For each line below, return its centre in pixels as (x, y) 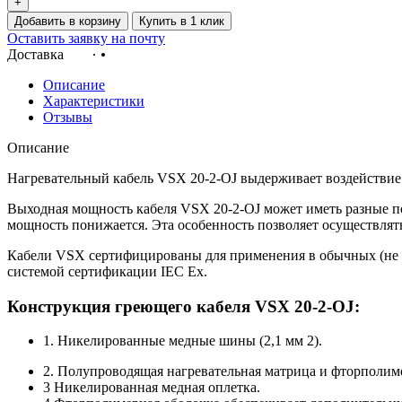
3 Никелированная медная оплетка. (152, 388)
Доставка (37, 54)
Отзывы (68, 117)
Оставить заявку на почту (86, 38)
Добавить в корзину (68, 21)
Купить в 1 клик (182, 21)
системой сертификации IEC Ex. (107, 271)
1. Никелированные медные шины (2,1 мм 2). (183, 341)
